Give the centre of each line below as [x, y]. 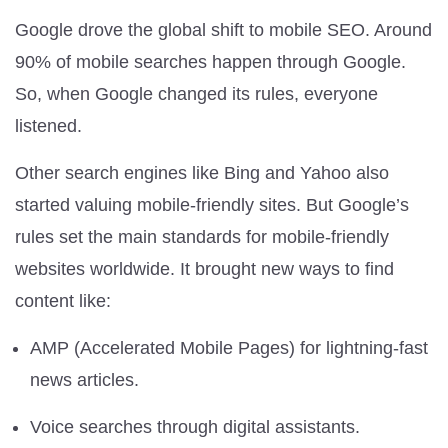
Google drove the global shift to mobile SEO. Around [223, 29]
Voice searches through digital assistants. [195, 426]
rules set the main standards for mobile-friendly [202, 236]
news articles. [84, 379]
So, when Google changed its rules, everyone [196, 93]
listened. [48, 125]
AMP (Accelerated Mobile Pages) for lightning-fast [229, 347]
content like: [63, 300]
